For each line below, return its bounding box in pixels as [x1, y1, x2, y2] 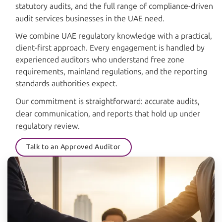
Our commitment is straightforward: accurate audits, [15, 97, 200, 107]
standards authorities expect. [15, 78, 117, 88]
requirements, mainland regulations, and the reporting [15, 66, 207, 76]
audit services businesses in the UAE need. [15, 13, 165, 23]
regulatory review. [15, 121, 80, 131]
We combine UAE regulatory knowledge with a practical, [15, 31, 212, 41]
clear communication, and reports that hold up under [15, 109, 200, 119]
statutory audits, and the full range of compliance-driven [15, 1, 213, 11]
